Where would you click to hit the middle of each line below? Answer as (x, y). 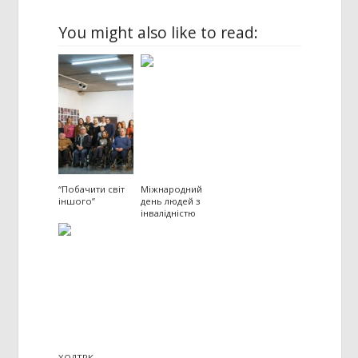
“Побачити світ (92, 189)
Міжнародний (172, 189)
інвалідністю (169, 213)
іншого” (77, 201)
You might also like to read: (159, 33)
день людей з (171, 201)
